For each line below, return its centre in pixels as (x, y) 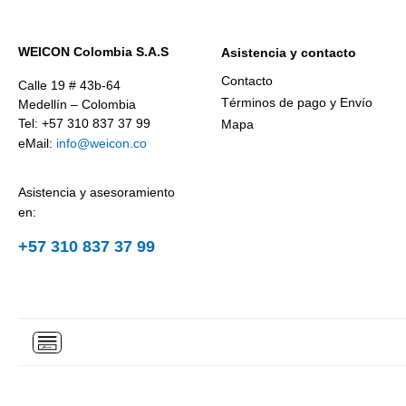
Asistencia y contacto (289, 53)
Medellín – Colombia (77, 104)
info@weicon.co (101, 143)
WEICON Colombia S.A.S (93, 52)
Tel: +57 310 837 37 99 (84, 123)
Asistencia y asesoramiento (97, 192)
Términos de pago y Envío (297, 102)
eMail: (37, 143)
